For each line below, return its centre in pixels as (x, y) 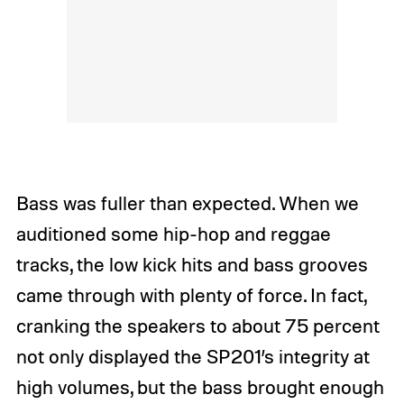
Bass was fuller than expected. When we (187, 203)
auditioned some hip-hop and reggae (173, 234)
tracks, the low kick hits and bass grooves (192, 265)
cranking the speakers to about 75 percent (197, 326)
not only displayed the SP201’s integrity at (193, 357)
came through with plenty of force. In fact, (191, 295)
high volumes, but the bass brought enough (200, 387)
